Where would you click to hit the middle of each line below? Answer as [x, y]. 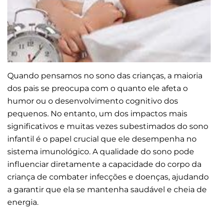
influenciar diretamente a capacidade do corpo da [104, 164]
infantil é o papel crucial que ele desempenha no [102, 139]
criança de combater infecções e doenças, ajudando [108, 177]
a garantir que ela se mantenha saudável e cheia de [107, 189]
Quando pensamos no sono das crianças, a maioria [105, 75]
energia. [24, 202]
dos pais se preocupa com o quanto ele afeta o [98, 88]
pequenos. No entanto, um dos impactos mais [97, 113]
